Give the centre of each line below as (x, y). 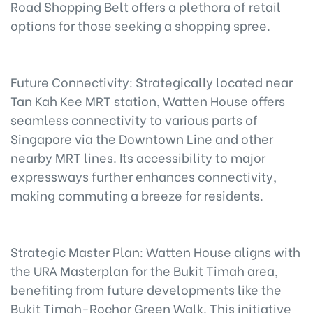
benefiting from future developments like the (146, 289)
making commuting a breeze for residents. (137, 195)
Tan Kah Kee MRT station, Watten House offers (148, 100)
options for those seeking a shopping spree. (140, 25)
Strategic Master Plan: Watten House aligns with (155, 251)
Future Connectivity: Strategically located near (152, 81)
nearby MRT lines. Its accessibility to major (138, 157)
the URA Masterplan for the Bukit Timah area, (144, 270)
